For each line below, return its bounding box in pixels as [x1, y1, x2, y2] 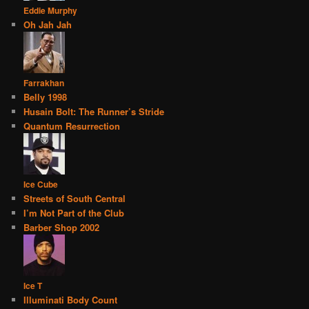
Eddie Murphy [23, 4, 78, 17]
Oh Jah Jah [23, 18, 72, 32]
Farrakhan [23, 77, 65, 90]
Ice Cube [23, 178, 59, 191]
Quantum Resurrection [23, 119, 121, 133]
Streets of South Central [23, 192, 126, 206]
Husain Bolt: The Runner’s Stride [23, 105, 165, 119]
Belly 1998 [23, 90, 68, 104]
